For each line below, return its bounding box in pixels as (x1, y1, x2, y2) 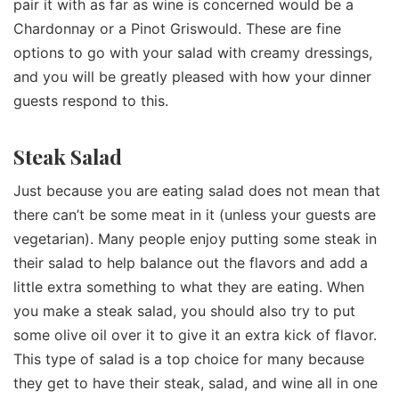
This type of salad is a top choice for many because (13, 350, 364, 369)
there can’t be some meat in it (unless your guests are (13, 206, 376, 224)
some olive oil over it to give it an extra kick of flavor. (13, 326, 377, 345)
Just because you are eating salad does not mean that (13, 182, 380, 200)
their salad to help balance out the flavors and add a (13, 254, 368, 273)
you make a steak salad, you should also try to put (13, 302, 355, 321)
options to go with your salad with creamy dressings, (13, 44, 372, 62)
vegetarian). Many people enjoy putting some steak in (13, 230, 377, 248)
